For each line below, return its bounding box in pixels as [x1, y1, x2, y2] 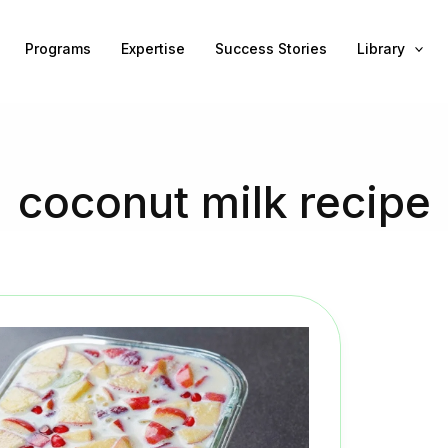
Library [356, 39, 405, 57]
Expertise [120, 39, 185, 57]
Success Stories [214, 39, 327, 57]
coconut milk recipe [17, 174, 431, 229]
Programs [24, 39, 91, 57]
